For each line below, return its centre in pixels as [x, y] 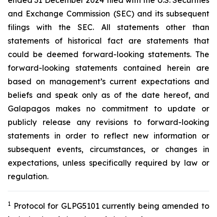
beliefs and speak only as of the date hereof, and [108, 95]
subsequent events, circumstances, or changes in [108, 149]
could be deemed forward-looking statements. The [108, 54]
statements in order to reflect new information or [108, 136]
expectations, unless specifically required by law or [108, 163]
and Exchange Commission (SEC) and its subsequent [108, 14]
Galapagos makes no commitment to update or [108, 108]
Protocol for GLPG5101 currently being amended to [110, 206]
